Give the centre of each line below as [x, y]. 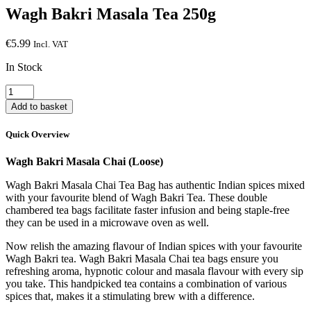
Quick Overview [37, 134]
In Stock [24, 67]
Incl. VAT [51, 44]
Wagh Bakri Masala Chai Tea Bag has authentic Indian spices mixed [155, 185]
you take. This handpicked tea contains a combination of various [146, 284]
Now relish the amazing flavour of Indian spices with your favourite [154, 246]
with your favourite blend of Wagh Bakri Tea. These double [136, 198]
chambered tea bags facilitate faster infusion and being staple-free [148, 210]
